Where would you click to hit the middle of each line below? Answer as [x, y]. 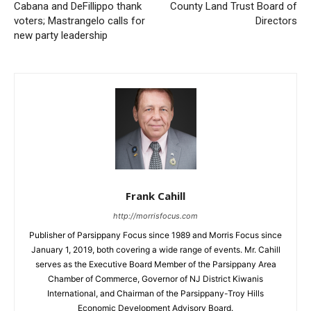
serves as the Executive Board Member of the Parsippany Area [155, 264]
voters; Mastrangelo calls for [79, 21]
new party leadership [61, 36]
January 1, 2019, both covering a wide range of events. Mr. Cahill [155, 250]
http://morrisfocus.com [155, 216]
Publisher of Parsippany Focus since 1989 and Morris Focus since [155, 235]
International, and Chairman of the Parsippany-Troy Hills [155, 294]
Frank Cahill [155, 196]
